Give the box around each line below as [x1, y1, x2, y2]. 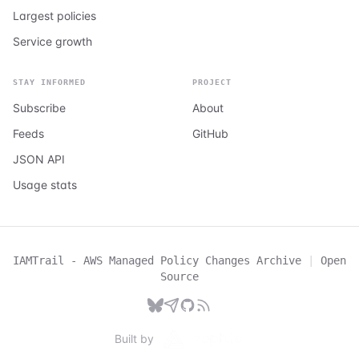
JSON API [13, 151, 65, 166]
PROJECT [192, 77, 232, 87]
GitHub [192, 126, 228, 140]
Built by [115, 331, 155, 345]
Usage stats [13, 177, 77, 192]
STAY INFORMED [13, 77, 86, 87]
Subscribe [13, 100, 66, 115]
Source [160, 269, 199, 283]
